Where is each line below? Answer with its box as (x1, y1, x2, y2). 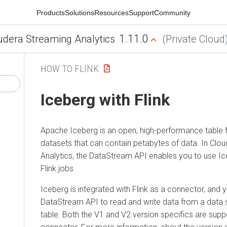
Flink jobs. (41, 163, 75, 173)
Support (129, 8, 154, 17)
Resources (94, 8, 129, 17)
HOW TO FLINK (41, 62, 99, 74)
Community (154, 8, 191, 17)
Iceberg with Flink (41, 90, 170, 110)
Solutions (65, 8, 94, 17)
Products (36, 8, 65, 17)
